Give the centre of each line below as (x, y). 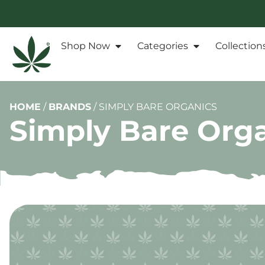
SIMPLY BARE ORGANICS (158, 107)
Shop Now (85, 46)
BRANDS (70, 107)
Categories (163, 46)
